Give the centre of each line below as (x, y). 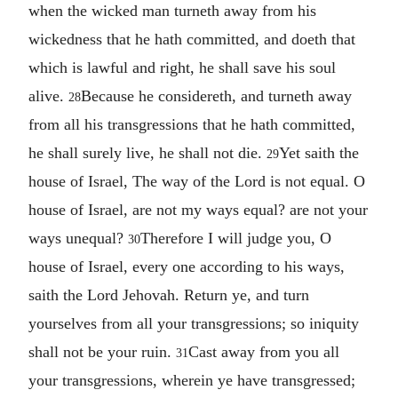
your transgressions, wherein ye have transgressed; (192, 380)
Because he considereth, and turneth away (216, 96)
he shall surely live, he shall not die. (147, 152)
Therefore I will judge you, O (236, 238)
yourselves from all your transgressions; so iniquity (194, 323)
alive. (48, 96)
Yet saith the (319, 152)
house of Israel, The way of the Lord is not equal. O (197, 181)
